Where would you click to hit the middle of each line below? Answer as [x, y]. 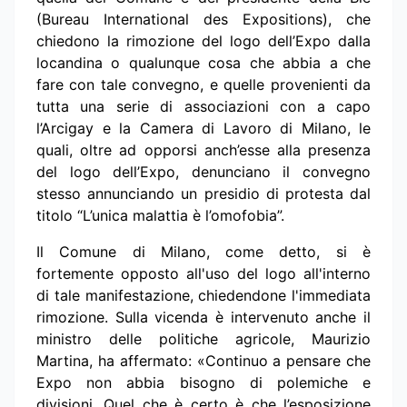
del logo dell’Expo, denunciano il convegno [203, 171]
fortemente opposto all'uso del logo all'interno [203, 273]
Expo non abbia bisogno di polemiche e [203, 382]
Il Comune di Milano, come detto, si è [203, 251]
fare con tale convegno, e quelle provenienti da [203, 84]
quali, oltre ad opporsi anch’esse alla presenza [203, 149]
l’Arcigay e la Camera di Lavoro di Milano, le [203, 128]
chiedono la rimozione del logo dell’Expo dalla [203, 40]
